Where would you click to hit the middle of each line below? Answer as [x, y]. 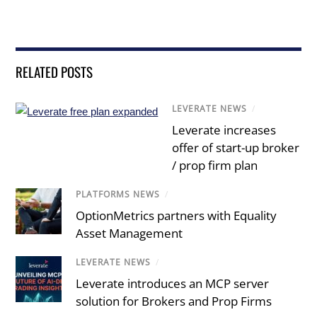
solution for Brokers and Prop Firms [174, 301]
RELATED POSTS [54, 71]
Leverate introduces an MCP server [173, 284]
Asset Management [129, 233]
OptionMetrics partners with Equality [177, 215]
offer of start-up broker [236, 147]
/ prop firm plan [215, 165]
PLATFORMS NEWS [118, 194]
